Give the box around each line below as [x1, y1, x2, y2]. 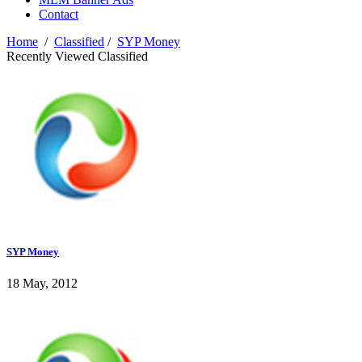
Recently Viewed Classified [6, 49, 148, 64]
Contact [39, 7, 78, 22]
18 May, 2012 [6, 276, 78, 291]
